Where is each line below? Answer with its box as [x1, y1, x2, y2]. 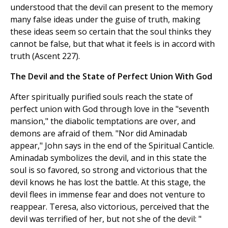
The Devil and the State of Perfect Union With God [10, 71, 212, 82]
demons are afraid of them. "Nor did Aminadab [10, 128, 187, 139]
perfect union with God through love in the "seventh [10, 103, 209, 115]
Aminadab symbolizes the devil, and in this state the [10, 152, 207, 164]
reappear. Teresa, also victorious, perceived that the [10, 201, 209, 213]
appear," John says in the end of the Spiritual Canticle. [10, 140, 214, 152]
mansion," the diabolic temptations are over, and [10, 116, 195, 127]
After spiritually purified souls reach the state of [10, 91, 193, 103]
